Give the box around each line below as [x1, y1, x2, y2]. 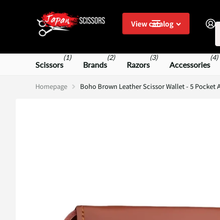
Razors [127, 59, 150, 69]
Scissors [35, 59, 63, 69]
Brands [83, 59, 107, 69]
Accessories [169, 59, 210, 69]
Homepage [35, 81, 67, 91]
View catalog [131, 19, 175, 29]
